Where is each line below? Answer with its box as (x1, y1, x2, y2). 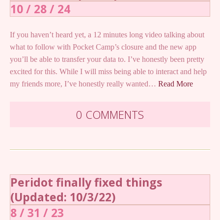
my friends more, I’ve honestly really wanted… (10, 79, 158, 88)
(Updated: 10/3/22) (10, 189, 115, 205)
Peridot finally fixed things (10, 174, 162, 190)
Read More (158, 79, 193, 88)
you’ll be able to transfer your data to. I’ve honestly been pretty (10, 55, 204, 63)
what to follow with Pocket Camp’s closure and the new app (10, 42, 196, 51)
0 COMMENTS (76, 107, 144, 122)
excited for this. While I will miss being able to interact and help (10, 67, 207, 76)
